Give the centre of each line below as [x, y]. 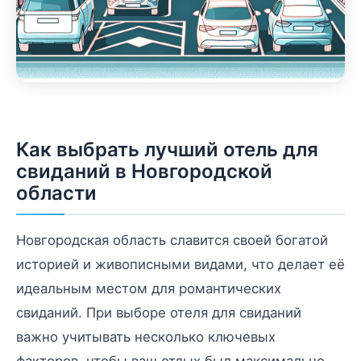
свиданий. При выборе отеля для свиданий [159, 312]
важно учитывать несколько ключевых [146, 336]
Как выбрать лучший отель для [167, 149]
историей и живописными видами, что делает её [180, 264]
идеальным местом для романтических [149, 288]
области [56, 193]
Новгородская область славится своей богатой [172, 240]
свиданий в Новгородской [144, 171]
